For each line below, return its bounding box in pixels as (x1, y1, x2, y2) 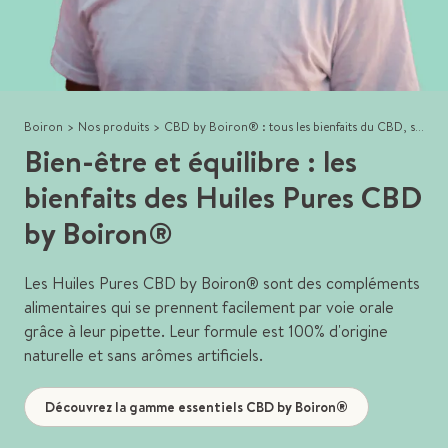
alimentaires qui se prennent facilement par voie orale (24, 296, 394, 319)
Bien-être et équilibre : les (24, 140, 357, 183)
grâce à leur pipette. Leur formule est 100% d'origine (24, 320, 388, 343)
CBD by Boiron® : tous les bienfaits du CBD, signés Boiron (164, 118, 415, 136)
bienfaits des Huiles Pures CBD (24, 176, 422, 219)
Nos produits (78, 118, 149, 136)
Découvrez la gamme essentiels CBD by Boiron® (45, 396, 348, 417)
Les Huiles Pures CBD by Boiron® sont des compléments (24, 272, 420, 295)
